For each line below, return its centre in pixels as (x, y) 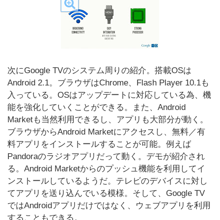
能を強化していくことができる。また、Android (96, 107)
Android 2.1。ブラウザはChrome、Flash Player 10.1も (108, 83)
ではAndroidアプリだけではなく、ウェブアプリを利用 (109, 206)
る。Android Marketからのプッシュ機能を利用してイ (106, 169)
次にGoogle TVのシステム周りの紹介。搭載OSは (99, 70)
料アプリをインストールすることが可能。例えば (99, 144)
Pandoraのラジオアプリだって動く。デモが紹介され (106, 156)
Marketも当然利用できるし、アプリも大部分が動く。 (108, 120)
